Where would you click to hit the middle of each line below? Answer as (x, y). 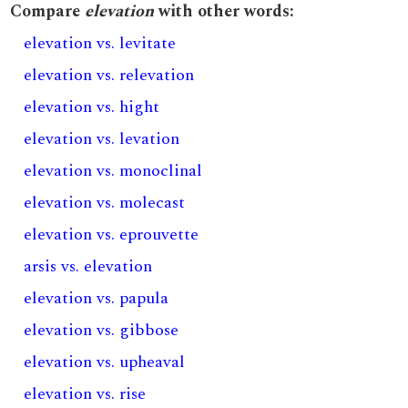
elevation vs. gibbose (102, 330)
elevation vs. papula (97, 298)
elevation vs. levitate (100, 43)
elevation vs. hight (92, 107)
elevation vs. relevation (109, 75)
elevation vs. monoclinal (113, 171)
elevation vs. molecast (105, 203)
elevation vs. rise (85, 394)
